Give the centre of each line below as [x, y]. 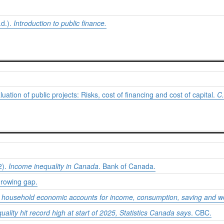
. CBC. [201, 213]
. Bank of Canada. [127, 166]
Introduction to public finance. [60, 23]
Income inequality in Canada [53, 166]
